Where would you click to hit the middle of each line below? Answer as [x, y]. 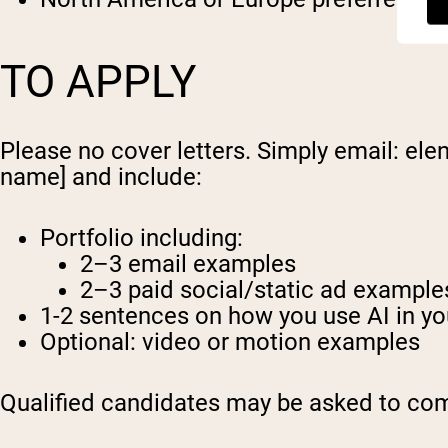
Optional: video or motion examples [230, 342]
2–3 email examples [188, 264]
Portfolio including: [141, 238]
